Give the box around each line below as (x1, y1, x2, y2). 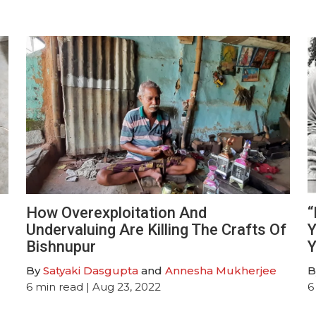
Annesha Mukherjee (165, 263, 277, 277)
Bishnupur (26, 237, 97, 255)
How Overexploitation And (26, 203, 207, 221)
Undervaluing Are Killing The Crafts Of (26, 220, 287, 238)
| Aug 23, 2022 (83, 279, 162, 293)
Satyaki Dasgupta (43, 263, 139, 277)
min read (35, 279, 84, 293)
